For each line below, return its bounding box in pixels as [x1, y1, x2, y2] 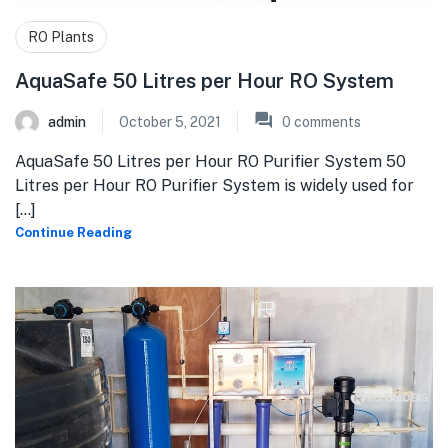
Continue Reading [15, 224, 132, 240]
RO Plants [28, 28, 94, 45]
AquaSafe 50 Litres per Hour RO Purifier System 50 [15, 151, 406, 171]
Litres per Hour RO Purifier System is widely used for [15, 175, 414, 195]
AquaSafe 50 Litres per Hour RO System [15, 68, 394, 93]
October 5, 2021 [119, 113, 221, 130]
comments [291, 113, 361, 130]
